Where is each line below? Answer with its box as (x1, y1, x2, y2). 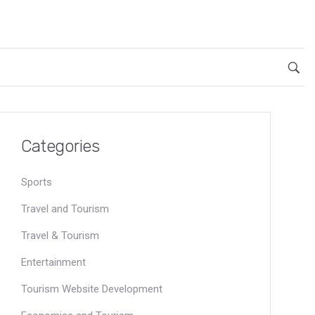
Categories (21, 136, 100, 156)
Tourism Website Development (21, 283, 162, 295)
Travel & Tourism (21, 229, 99, 242)
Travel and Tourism (21, 202, 109, 215)
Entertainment (21, 256, 86, 269)
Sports (21, 176, 52, 188)
